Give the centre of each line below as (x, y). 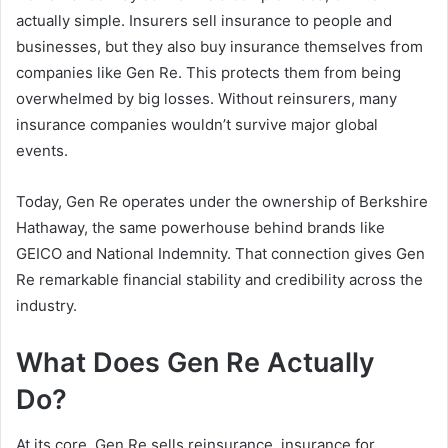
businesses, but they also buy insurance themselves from (219, 47)
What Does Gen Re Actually (195, 363)
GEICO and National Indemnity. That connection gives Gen (220, 254)
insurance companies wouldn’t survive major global (197, 125)
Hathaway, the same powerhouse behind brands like (200, 228)
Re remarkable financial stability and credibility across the (219, 280)
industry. (46, 306)
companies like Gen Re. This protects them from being (208, 73)
